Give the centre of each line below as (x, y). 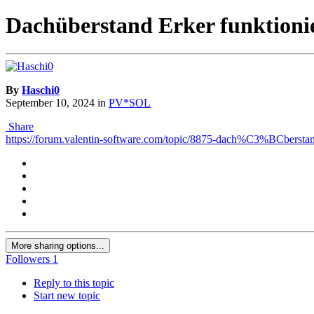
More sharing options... (58, 246)
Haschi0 (41, 90)
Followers (28, 259)
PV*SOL (130, 103)
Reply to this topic (74, 283)
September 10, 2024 (50, 103)
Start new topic (67, 296)
